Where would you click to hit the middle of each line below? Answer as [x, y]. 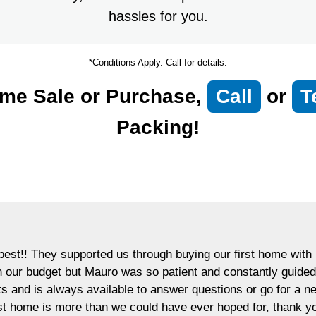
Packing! [158, 128]
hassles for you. [158, 17]
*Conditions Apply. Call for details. [158, 63]
